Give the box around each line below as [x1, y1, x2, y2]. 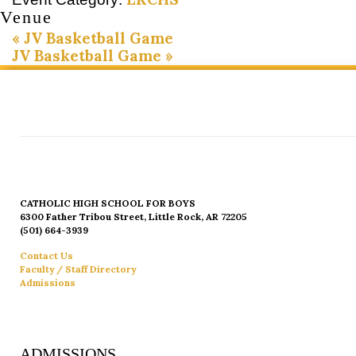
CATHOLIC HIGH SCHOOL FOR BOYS [20, 197, 195, 210]
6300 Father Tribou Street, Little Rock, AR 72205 [20, 211, 247, 223]
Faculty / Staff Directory [20, 263, 136, 276]
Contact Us [20, 250, 73, 262]
